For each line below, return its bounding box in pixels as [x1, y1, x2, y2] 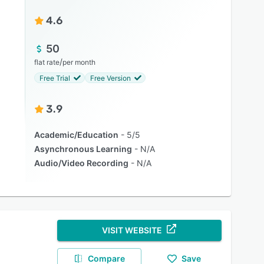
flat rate [34, 58, 60, 67]
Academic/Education [34, 130, 118, 140]
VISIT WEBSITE [102, 225, 163, 235]
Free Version [90, 73, 131, 82]
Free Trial [39, 73, 70, 82]
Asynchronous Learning [34, 144, 132, 154]
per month [62, 58, 95, 67]
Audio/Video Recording [34, 158, 128, 168]
